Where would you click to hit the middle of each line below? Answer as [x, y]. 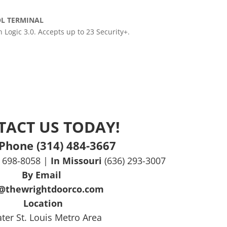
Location [43, 203]
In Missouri [78, 160]
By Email [42, 175]
